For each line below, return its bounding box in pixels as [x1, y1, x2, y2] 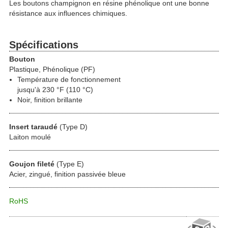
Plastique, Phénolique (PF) [9, 65, 95, 73]
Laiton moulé [9, 132, 51, 141]
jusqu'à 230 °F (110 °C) [17, 85, 93, 94]
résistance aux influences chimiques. [9, 9, 127, 17]
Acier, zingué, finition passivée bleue [9, 169, 126, 178]
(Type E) [54, 159, 84, 168]
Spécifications [9, 39, 78, 50]
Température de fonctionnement [17, 75, 121, 83]
